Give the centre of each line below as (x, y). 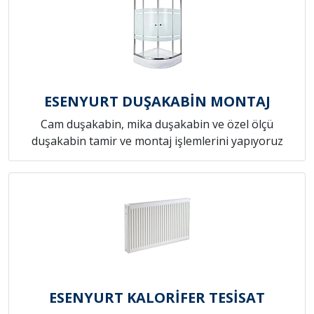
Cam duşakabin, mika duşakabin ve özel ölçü (157, 124)
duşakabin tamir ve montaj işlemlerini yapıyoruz (157, 141)
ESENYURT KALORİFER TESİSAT (157, 298)
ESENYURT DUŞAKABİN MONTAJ (157, 102)
